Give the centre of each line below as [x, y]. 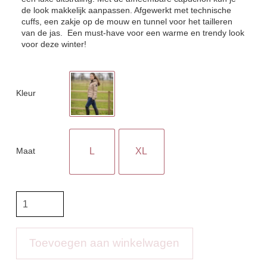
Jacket [27, 211]
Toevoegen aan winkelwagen [105, 243]
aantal [27, 239]
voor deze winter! [54, 44]
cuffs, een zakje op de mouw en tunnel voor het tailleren [127, 21]
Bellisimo [32, 225]
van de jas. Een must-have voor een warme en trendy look [133, 32]
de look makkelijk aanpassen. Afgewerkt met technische [126, 10]
